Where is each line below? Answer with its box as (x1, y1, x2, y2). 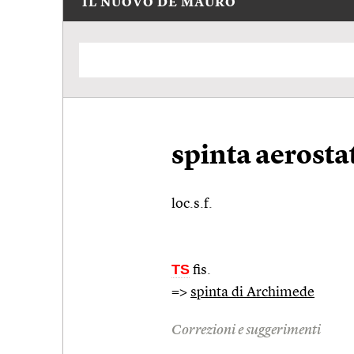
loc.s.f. (171, 196, 216, 211)
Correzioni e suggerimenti (171, 322, 321, 337)
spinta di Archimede (190, 284, 314, 299)
